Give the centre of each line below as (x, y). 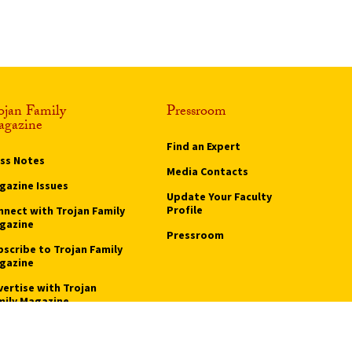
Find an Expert (203, 146)
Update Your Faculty (219, 196)
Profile (184, 209)
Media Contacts (207, 171)
